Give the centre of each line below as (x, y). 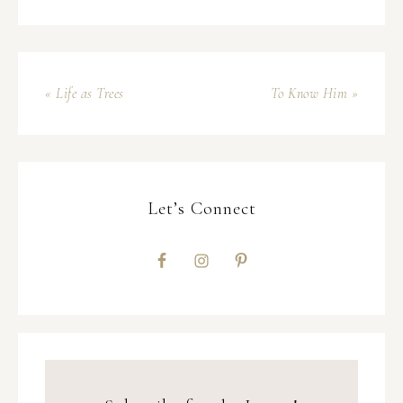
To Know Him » (314, 94)
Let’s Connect (201, 209)
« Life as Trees (85, 94)
